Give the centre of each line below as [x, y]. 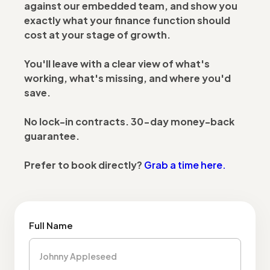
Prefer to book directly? [84, 165]
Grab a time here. [185, 165]
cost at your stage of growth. [97, 35]
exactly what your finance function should [127, 20]
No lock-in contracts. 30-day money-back [129, 121]
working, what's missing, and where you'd [127, 78]
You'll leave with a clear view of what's [117, 64]
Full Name [51, 225]
